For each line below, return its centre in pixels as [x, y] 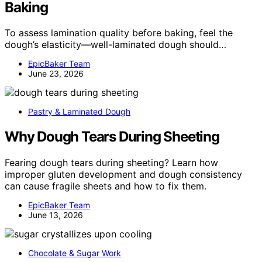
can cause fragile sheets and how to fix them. [106, 186]
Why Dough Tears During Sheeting [112, 137]
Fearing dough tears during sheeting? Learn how [111, 163]
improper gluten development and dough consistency [123, 175]
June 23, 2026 [56, 74]
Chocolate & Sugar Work [75, 253]
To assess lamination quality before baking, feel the [119, 33]
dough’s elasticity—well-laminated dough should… [116, 45]
